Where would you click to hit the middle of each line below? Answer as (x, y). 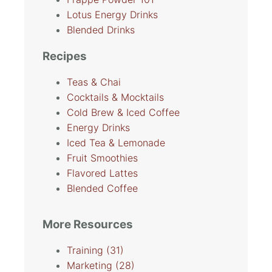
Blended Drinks (101, 30)
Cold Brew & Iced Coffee (123, 113)
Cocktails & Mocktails (115, 97)
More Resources (88, 225)
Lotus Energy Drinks (112, 15)
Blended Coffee (102, 189)
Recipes (65, 56)
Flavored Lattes (102, 173)
